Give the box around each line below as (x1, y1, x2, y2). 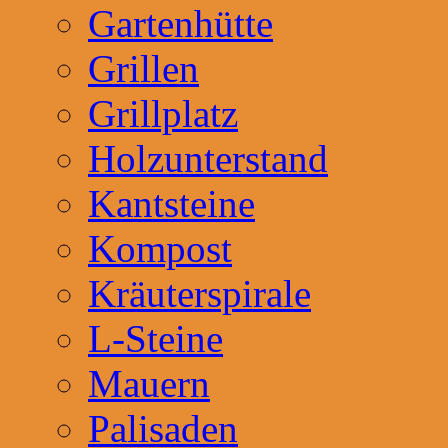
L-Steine (88, 317, 223, 361)
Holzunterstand (88, 137, 328, 181)
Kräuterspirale (88, 272, 311, 316)
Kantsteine (88, 182, 255, 226)
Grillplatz (88, 92, 238, 136)
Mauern (88, 362, 210, 406)
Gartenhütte (88, 2, 273, 46)
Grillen (88, 47, 199, 91)
